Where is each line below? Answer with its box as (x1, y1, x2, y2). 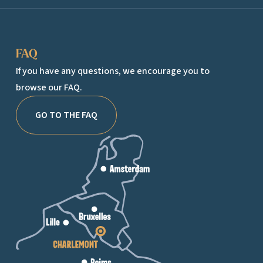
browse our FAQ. (15, 80, 82, 94)
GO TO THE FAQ (35, 108, 97, 122)
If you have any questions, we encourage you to (15, 64, 210, 77)
